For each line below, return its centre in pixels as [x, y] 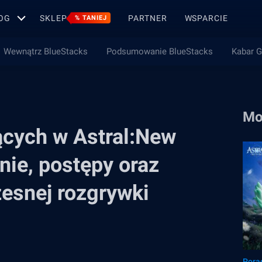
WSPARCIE [206, 18]
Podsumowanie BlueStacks [159, 51]
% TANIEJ [91, 18]
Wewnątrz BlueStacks [45, 51]
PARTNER [148, 18]
